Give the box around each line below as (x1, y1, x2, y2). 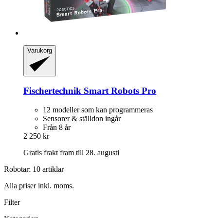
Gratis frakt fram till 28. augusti (23, 148, 119, 157)
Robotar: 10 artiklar (4, 164, 64, 173)
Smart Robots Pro (81, 86, 156, 96)
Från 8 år (43, 123, 71, 131)
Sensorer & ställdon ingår (43, 114, 121, 123)
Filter (4, 198, 20, 206)
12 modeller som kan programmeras (43, 105, 153, 114)
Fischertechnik (23, 86, 81, 96)
